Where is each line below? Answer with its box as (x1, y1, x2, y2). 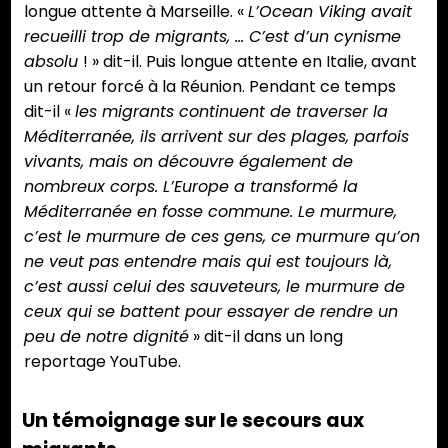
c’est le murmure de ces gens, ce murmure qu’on (24, 225, 420, 249)
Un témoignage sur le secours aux (22, 407, 364, 435)
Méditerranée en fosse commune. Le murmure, (24, 200, 397, 224)
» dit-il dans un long (189, 325, 343, 349)
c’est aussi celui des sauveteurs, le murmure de (24, 275, 405, 299)
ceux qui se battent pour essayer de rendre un (24, 300, 398, 324)
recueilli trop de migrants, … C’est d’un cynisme (24, 25, 401, 49)
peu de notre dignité (24, 325, 189, 349)
